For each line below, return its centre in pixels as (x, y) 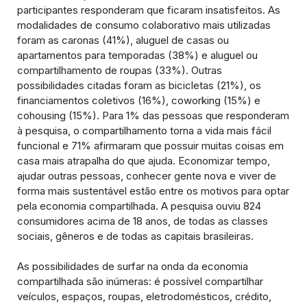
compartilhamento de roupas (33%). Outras (120, 71)
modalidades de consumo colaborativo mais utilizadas (144, 25)
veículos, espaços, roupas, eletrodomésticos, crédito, (144, 297)
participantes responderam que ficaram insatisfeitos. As (149, 10)
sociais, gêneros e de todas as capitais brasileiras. (135, 236)
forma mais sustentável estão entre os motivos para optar (153, 191)
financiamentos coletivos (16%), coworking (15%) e (139, 101)
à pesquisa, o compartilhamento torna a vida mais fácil (144, 131)
